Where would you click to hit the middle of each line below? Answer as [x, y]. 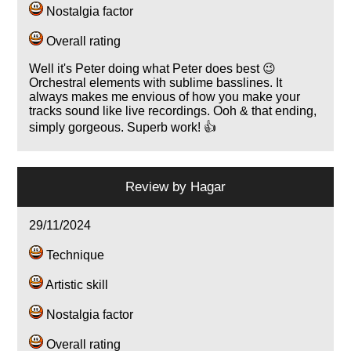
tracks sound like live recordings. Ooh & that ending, [173, 111]
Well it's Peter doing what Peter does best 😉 [153, 69]
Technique [74, 255]
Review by [158, 187]
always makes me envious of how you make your [165, 97]
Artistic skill [76, 285]
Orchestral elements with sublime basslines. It [156, 83]
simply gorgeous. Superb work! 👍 [123, 128]
